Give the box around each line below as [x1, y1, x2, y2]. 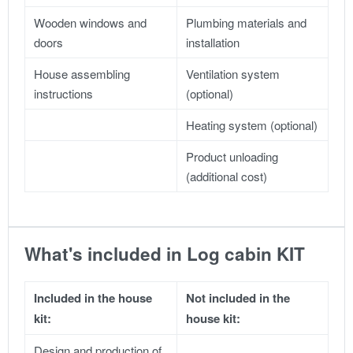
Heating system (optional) [186, 116, 318, 133]
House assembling [34, 65, 131, 82]
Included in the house [34, 288, 153, 307]
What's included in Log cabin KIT [24, 241, 305, 267]
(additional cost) [186, 167, 268, 184]
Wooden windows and [34, 13, 147, 31]
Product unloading [186, 147, 279, 165]
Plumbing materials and [186, 13, 307, 31]
